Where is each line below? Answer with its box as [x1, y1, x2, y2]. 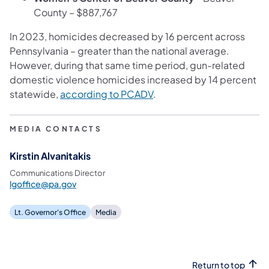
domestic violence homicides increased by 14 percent [10, 73, 256, 86]
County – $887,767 [34, 5, 118, 19]
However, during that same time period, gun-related [10, 58, 245, 71]
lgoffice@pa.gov [10, 178, 76, 189]
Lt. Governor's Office [14, 207, 86, 217]
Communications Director [10, 168, 105, 178]
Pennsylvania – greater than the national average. [10, 44, 229, 57]
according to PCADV [60, 87, 153, 100]
